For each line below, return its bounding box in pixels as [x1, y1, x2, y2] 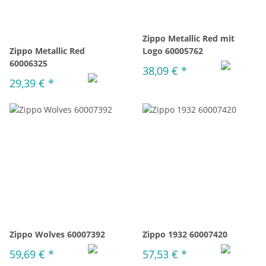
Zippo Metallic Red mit [142, 33, 235, 44]
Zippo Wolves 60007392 [9, 229, 105, 240]
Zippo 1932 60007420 [142, 229, 227, 240]
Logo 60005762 [142, 45, 203, 56]
